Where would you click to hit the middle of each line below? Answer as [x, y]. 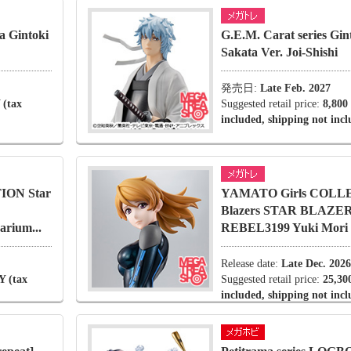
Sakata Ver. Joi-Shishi [279, 52]
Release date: [251, 264]
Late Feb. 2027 [295, 88]
